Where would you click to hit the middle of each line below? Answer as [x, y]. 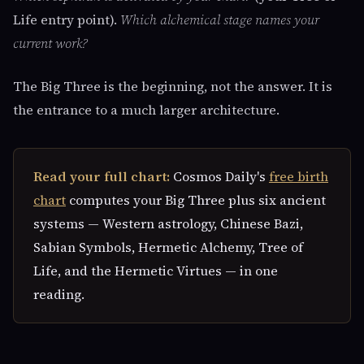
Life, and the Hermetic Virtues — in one [156, 271]
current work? [50, 43]
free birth [299, 176]
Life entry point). [67, 19]
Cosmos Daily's [219, 176]
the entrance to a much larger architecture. [146, 110]
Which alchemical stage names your [220, 19]
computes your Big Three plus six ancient [196, 200]
